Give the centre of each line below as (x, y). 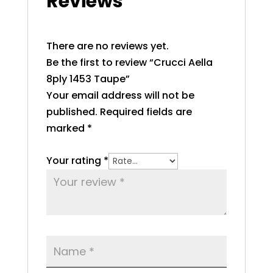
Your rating (75, 160)
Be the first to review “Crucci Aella (129, 62)
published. (72, 112)
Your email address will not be (120, 95)
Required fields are (146, 112)
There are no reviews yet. (107, 46)
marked (66, 128)
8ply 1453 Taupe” (88, 79)
